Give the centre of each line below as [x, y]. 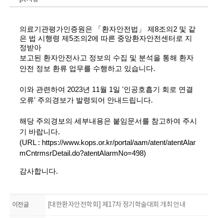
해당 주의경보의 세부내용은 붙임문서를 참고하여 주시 [108, 121]
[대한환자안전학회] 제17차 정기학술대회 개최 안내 [117, 205]
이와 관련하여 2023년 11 [60, 90]
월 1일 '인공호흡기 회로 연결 [146, 90]
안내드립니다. [131, 100]
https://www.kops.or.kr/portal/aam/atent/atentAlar [119, 143]
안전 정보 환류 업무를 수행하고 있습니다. [87, 69]
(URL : [31, 143]
